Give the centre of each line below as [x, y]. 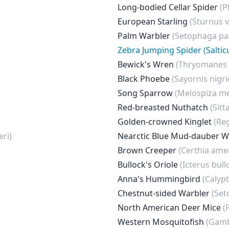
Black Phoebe [145, 79]
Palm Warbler [145, 36]
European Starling [154, 21]
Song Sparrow [146, 93]
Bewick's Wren [147, 64]
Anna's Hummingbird [160, 179]
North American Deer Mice [170, 208]
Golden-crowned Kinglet [166, 122]
